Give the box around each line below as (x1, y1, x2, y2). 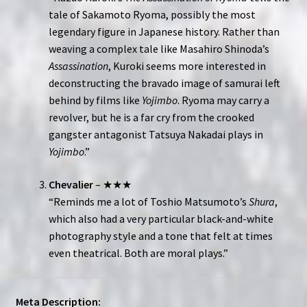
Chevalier (48, 177, 93, 192)
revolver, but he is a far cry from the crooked (48, 110, 254, 125)
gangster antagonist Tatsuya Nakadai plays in (48, 127, 263, 142)
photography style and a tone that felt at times (48, 229, 273, 243)
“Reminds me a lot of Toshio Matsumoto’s (48, 195, 249, 209)
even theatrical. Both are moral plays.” (48, 246, 228, 260)
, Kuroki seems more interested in (108, 59, 266, 73)
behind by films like (48, 93, 142, 108)
